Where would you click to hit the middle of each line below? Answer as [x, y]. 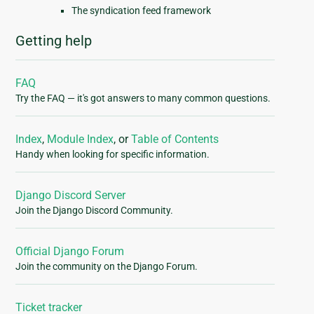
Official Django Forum [70, 252]
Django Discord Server [71, 196]
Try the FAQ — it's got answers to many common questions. [143, 98]
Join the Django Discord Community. [95, 211]
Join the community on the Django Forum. [107, 267]
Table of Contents [175, 139]
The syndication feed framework [142, 11]
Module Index [81, 139]
